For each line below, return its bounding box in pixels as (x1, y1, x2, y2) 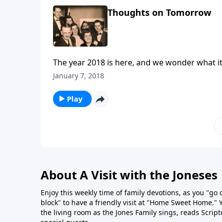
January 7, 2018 (53, 70, 104, 80)
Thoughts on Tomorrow (108, 6, 211, 19)
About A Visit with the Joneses (41, 166, 218, 183)
